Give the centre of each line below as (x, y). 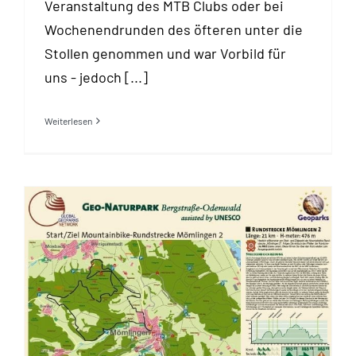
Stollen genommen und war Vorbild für (165, 53)
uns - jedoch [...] (96, 77)
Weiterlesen (68, 120)
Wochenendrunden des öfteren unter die (174, 29)
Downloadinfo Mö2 (178, 301)
